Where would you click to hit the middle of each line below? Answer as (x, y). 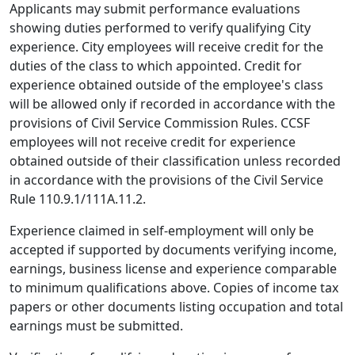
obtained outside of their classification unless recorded (175, 161)
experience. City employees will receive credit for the (166, 47)
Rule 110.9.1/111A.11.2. (78, 199)
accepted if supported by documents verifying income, (173, 250)
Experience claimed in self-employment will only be (162, 231)
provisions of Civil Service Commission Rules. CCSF (160, 123)
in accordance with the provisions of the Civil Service (166, 180)
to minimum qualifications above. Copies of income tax (174, 288)
